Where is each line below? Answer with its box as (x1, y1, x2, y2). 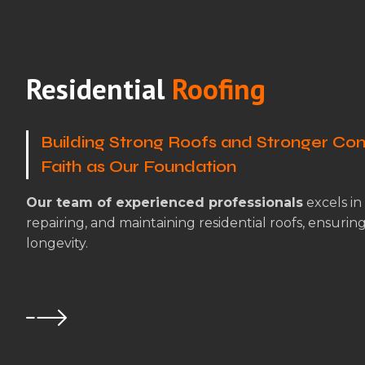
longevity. (26, 235, 88, 252)
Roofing (172, 70, 266, 108)
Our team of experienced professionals (26, 195, 303, 211)
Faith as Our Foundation (41, 156, 236, 178)
